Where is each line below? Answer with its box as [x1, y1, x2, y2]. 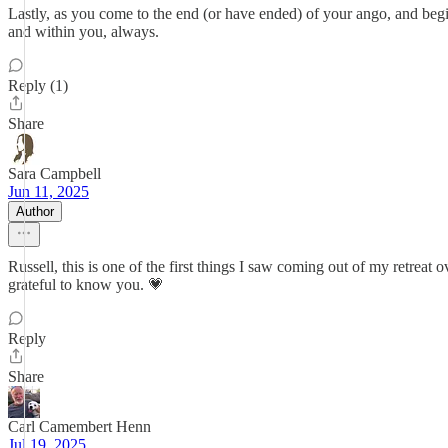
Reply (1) [8, 77, 68, 94]
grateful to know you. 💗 [8, 276, 164, 293]
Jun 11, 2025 [8, 183, 89, 200]
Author [16, 204, 54, 219]
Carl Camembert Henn [8, 418, 151, 435]
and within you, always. [8, 23, 159, 40]
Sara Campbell [8, 165, 101, 182]
